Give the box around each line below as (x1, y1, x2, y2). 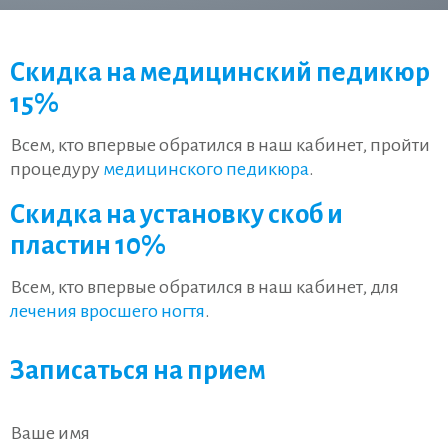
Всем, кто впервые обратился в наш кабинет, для (10, 277, 399, 297)
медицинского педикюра (103, 159, 309, 179)
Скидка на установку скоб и (10, 200, 343, 229)
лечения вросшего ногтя (10, 301, 205, 321)
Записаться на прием (10, 356, 266, 385)
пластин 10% (10, 231, 166, 260)
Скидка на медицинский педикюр (10, 58, 430, 87)
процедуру (10, 159, 103, 179)
